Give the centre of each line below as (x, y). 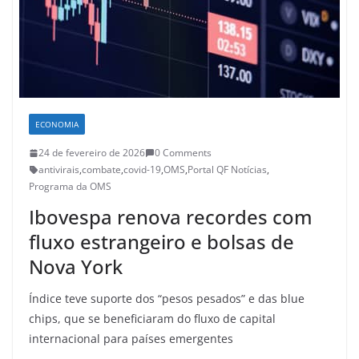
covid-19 (142, 170)
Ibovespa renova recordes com (171, 217)
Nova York (76, 267)
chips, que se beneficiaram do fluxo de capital (152, 319)
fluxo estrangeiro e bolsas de (161, 242)
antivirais (59, 170)
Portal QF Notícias (227, 170)
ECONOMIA (57, 125)
